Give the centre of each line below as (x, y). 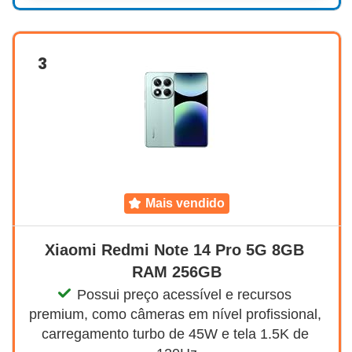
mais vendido (190, 203)
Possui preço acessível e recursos (186, 294)
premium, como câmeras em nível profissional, (177, 314)
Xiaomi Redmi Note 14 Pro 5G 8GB (177, 249)
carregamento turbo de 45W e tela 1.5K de (177, 334)
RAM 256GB (177, 271)
